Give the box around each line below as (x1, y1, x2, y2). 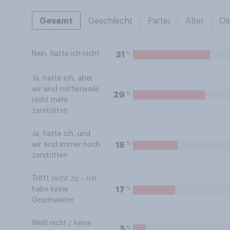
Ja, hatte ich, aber (32, 75, 93, 82)
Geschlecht (88, 17, 132, 25)
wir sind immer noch (32, 141, 100, 148)
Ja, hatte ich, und (32, 130, 90, 138)
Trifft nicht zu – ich (32, 175, 97, 182)
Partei (148, 17, 170, 25)
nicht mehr (32, 97, 68, 104)
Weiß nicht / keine (32, 220, 91, 227)
